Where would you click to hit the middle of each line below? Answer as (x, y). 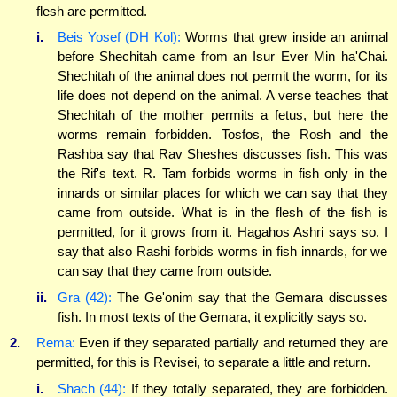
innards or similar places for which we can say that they (222, 193)
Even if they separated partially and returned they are (231, 343)
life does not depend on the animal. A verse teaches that (222, 96)
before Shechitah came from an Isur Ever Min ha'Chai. (222, 57)
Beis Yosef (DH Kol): (119, 37)
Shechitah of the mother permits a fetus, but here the (222, 115)
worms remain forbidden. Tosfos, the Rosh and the (222, 135)
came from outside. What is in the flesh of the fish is (222, 213)
